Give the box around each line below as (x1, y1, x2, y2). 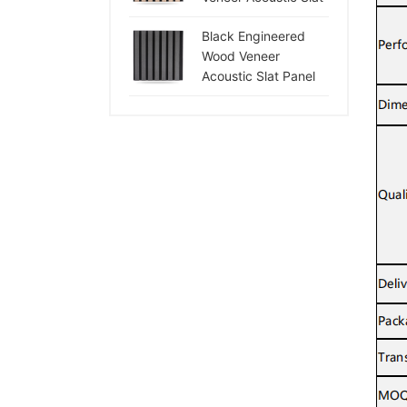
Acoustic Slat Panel (202, 68, 315, 84)
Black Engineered (202, 28, 305, 44)
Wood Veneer (202, 48, 280, 64)
